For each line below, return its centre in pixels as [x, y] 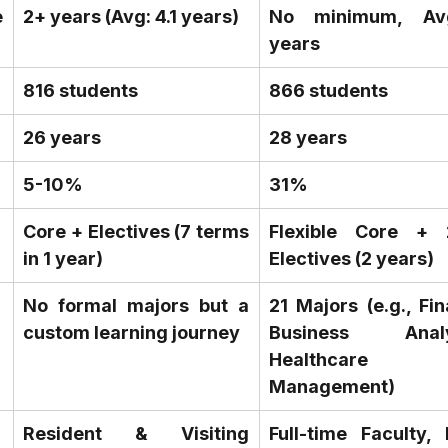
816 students [80, 91]
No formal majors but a [136, 306]
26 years [62, 138]
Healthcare [318, 360]
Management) [332, 387]
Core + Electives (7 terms [136, 232]
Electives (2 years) [351, 259]
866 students [328, 91]
